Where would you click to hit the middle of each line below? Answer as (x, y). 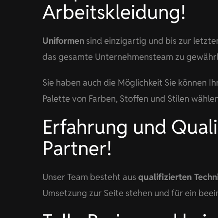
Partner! (77, 148)
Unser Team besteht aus (90, 177)
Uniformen (63, 41)
